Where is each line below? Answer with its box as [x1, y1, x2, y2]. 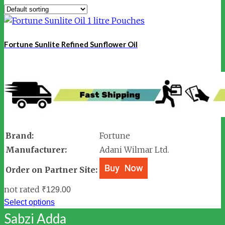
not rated [4, 184, 40, 195]
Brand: [6, 131, 34, 141]
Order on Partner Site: [6, 165, 97, 175]
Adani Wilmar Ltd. [99, 145, 169, 155]
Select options [4, 198, 55, 207]
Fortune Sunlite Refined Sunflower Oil [4, 40, 138, 49]
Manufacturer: [6, 145, 67, 155]
